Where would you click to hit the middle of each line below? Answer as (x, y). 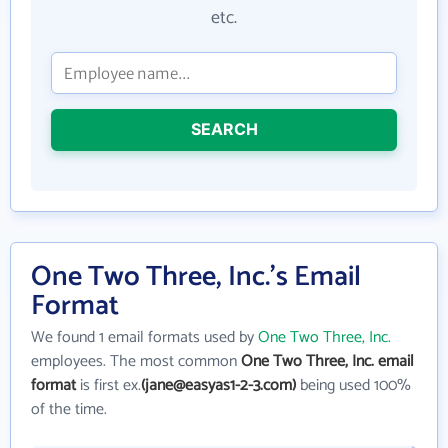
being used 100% (353, 385)
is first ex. (108, 385)
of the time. (69, 409)
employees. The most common (136, 361)
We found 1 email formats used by (144, 337)
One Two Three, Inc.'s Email (196, 277)
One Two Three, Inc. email (327, 361)
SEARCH (224, 129)
